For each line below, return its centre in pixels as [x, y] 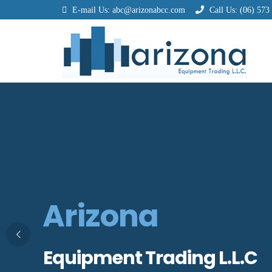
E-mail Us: [91, 10]
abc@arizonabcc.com [149, 10]
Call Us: [223, 10]
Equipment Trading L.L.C [150, 258]
